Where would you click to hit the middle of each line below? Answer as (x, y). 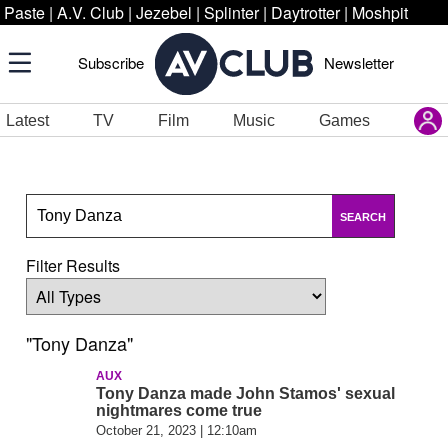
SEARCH (363, 217)
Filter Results (73, 265)
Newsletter (359, 62)
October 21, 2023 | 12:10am (176, 430)
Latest (27, 120)
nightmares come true (179, 410)
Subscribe (111, 62)
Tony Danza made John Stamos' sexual (245, 393)
